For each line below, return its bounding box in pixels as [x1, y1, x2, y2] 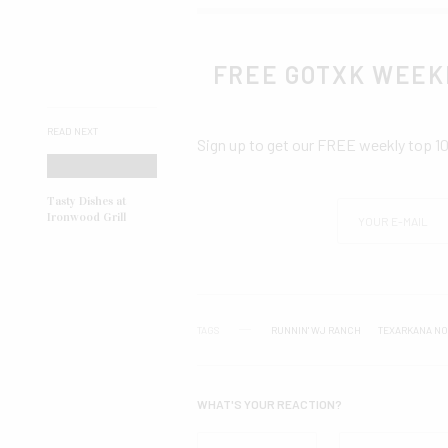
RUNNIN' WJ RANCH [271, 323, 361, 336]
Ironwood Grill [47, 210, 126, 225]
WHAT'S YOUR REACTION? [197, 396, 342, 411]
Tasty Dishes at [47, 194, 126, 209]
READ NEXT [47, 125, 98, 138]
